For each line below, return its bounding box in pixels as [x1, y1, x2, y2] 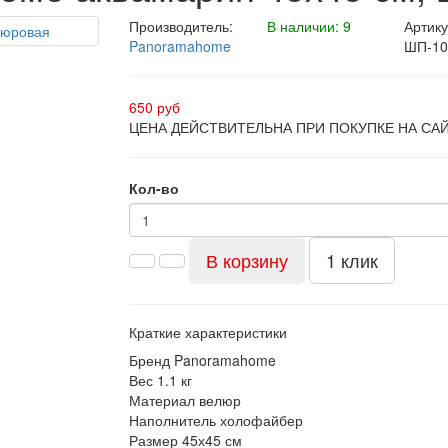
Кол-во [129, 178, 179, 198]
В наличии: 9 [266, 16, 351, 36]
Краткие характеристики [129, 322, 287, 342]
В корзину [206, 247, 288, 273]
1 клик [326, 247, 378, 273]
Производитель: [129, 16, 233, 36]
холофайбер [220, 410, 303, 430]
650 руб [129, 97, 180, 117]
